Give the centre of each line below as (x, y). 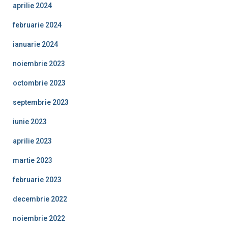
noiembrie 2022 (39, 218)
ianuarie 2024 (35, 44)
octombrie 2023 (39, 83)
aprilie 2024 (32, 5)
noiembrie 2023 (39, 63)
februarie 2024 (37, 25)
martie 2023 (33, 160)
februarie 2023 (37, 179)
